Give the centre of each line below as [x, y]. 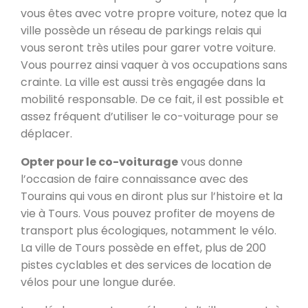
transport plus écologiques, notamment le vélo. [148, 231]
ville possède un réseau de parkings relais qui [141, 31]
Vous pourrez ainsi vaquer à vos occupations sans [154, 65]
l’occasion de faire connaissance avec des [134, 179]
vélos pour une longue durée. [98, 283]
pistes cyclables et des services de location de [146, 265]
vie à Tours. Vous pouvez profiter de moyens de [148, 214]
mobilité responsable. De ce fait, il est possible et [152, 100]
